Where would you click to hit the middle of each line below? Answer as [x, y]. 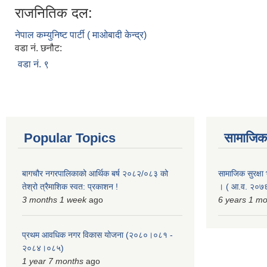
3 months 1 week [54, 200]
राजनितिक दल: [54, 13]
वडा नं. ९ [33, 64]
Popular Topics [70, 138]
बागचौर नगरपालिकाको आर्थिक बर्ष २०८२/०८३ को [95, 173]
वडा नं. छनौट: [40, 48]
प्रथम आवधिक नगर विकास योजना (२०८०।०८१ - [97, 235]
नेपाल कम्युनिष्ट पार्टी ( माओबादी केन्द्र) [81, 35]
